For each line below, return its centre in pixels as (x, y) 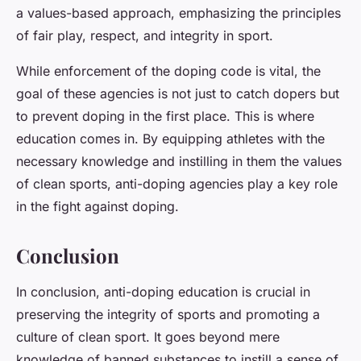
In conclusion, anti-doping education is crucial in (163, 292)
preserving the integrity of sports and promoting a (168, 315)
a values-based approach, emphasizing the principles (178, 13)
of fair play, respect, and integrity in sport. (145, 36)
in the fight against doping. (98, 207)
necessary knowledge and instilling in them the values (179, 162)
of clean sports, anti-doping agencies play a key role (177, 184)
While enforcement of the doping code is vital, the (168, 71)
